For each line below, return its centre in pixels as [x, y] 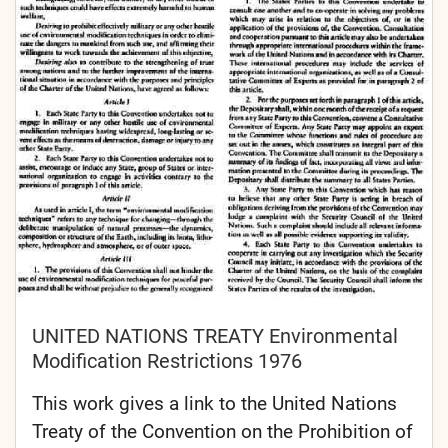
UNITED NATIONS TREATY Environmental [215, 335]
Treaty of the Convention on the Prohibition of [222, 431]
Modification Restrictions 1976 [167, 360]
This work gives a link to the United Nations [214, 403]
